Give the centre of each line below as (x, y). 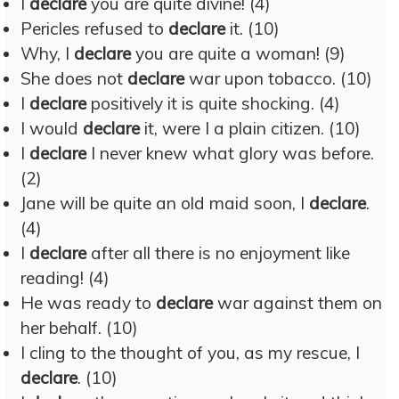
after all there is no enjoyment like (218, 253)
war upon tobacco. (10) (278, 78)
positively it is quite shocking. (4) (213, 103)
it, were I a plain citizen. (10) (250, 128)
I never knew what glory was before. (230, 153)
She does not (74, 78)
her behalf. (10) (79, 328)
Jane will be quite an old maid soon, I (165, 203)
